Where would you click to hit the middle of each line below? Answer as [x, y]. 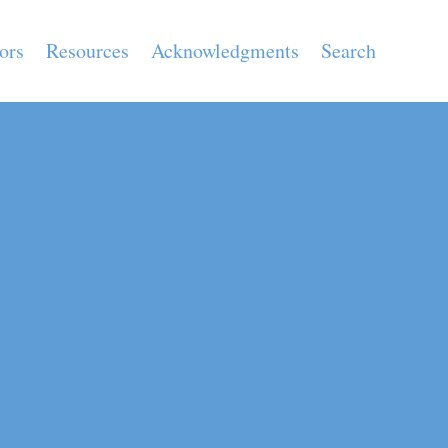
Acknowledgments [225, 50]
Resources [87, 50]
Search [348, 50]
